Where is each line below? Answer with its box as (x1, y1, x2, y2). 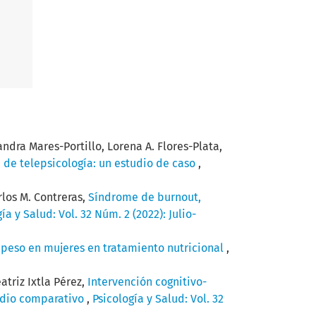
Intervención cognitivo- (87, 274, 207, 288)
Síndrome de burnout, (88, 190, 201, 204)
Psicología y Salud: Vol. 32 (92, 291, 224, 305)
